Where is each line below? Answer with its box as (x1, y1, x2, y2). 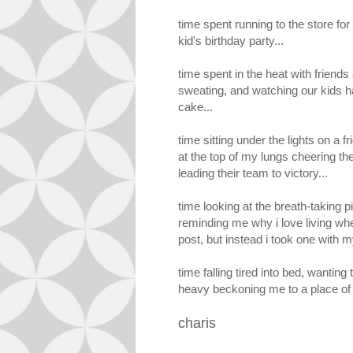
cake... (178, 99, 213, 113)
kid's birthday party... (178, 33, 284, 47)
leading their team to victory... (178, 165, 328, 180)
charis (178, 314, 216, 331)
